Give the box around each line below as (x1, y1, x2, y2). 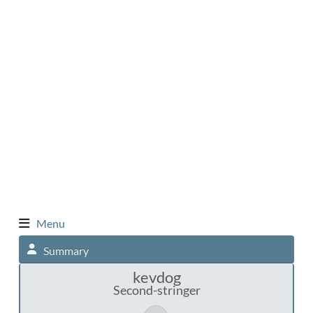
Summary (43, 243, 89, 257)
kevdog (132, 268, 181, 286)
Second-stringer (112, 282, 201, 298)
